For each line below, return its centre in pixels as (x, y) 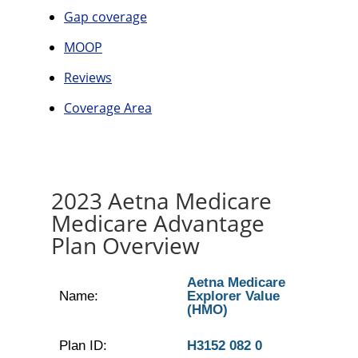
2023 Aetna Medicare (161, 201)
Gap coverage (105, 17)
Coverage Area (108, 108)
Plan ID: (83, 346)
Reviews (88, 78)
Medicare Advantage (158, 223)
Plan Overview (125, 245)
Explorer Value (233, 296)
